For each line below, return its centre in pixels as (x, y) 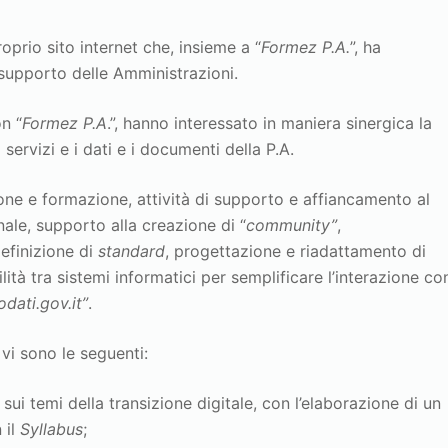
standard (132, 250)
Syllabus (52, 428)
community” (292, 224)
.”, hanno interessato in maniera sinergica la (270, 122)
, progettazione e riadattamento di (296, 250)
